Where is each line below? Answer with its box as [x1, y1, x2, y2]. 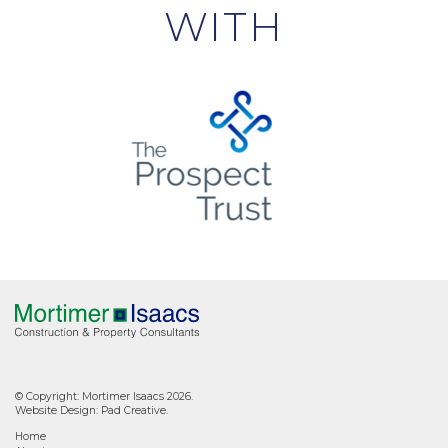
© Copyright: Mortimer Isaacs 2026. [15, 389, 193, 403]
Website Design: [15, 403, 101, 417]
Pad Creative [101, 403, 166, 417]
